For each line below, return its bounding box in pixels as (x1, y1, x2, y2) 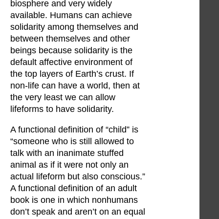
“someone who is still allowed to (10, 136, 134, 146)
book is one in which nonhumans (10, 195, 138, 205)
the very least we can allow (10, 92, 115, 103)
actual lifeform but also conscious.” (10, 171, 145, 181)
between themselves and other (10, 34, 130, 44)
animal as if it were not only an (10, 159, 129, 170)
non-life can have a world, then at (10, 81, 140, 91)
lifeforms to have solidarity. (10, 104, 114, 114)
